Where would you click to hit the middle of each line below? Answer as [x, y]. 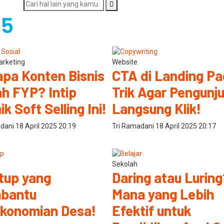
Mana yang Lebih [163, 194]
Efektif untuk [151, 210]
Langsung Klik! [156, 108]
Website [125, 62]
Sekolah [125, 164]
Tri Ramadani [134, 126]
